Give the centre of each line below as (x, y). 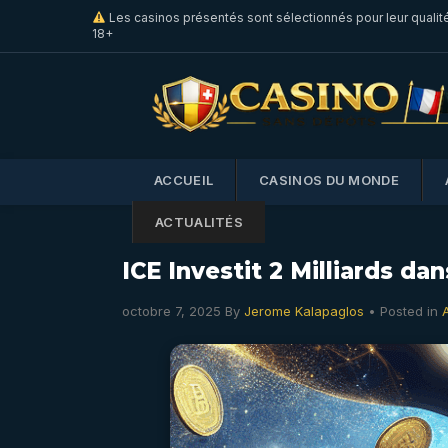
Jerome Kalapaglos (304, 311)
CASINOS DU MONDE (329, 180)
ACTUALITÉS (199, 222)
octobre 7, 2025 (171, 311)
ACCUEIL (184, 180)
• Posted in (405, 311)
